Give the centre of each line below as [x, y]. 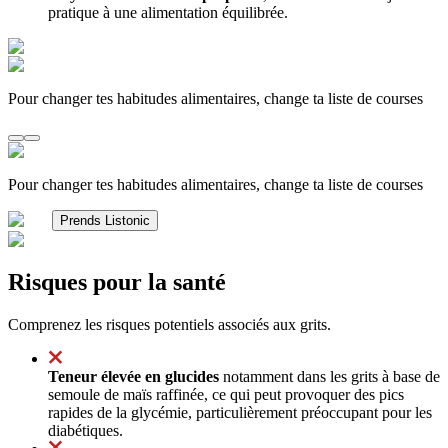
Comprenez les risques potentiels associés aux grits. [169, 324]
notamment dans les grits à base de [329, 376]
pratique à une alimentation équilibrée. [168, 12]
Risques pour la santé [117, 281]
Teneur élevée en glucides [133, 376]
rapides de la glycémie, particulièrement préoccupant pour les [240, 412]
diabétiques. [85, 430]
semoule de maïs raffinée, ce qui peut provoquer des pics [226, 394]
